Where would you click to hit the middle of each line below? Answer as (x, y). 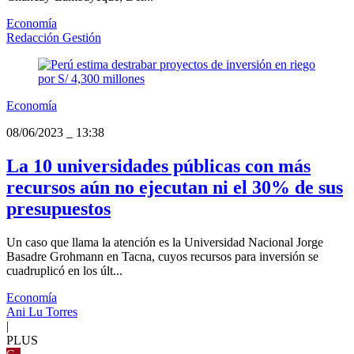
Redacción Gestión (54, 37)
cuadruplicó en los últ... (64, 270)
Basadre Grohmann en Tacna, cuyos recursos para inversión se (162, 256)
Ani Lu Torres (42, 311)
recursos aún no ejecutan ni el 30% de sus (175, 187)
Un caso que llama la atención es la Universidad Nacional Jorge (165, 242)
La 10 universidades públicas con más (158, 166)
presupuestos (58, 208)
